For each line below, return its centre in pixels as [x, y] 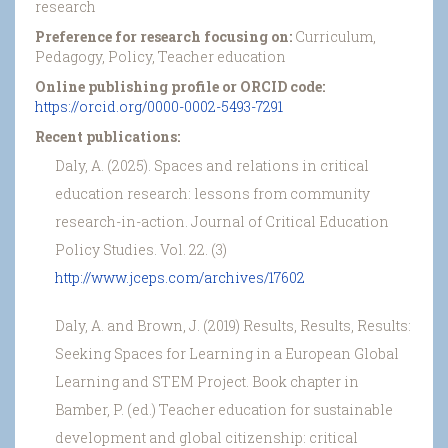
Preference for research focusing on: [165, 36]
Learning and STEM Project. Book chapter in [207, 381]
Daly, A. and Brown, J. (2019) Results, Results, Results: [233, 325]
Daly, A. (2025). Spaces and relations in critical [212, 165]
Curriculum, [335, 36]
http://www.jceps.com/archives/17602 [180, 277]
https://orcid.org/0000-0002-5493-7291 [159, 106]
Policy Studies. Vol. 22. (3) [141, 249]
